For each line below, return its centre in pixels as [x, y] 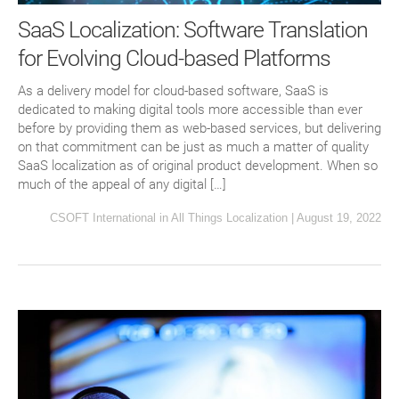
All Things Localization [229, 218]
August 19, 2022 [339, 218]
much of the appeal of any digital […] [122, 185]
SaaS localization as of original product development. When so [198, 166]
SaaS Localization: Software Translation [193, 29]
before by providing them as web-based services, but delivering [199, 129]
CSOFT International [103, 218]
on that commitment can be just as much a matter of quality [193, 147]
